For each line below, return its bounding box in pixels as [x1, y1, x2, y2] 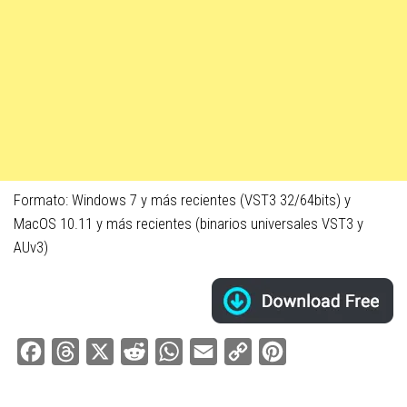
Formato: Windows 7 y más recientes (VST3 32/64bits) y [14, 191, 351, 210]
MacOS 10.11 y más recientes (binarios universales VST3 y [14, 214, 363, 233]
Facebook [45, 342, 102, 361]
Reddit [148, 342, 185, 361]
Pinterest [286, 342, 340, 361]
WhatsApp [183, 342, 243, 361]
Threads [79, 342, 128, 361]
